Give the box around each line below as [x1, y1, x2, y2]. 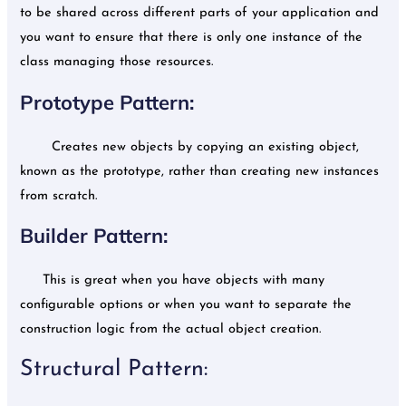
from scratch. [20, 188, 98, 203]
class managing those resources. [20, 55, 214, 70]
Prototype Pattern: [20, 89, 200, 114]
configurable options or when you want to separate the [20, 298, 353, 313]
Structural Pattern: [20, 357, 208, 381]
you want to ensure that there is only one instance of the [20, 31, 363, 45]
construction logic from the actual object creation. [20, 323, 326, 337]
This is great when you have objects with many [20, 274, 325, 288]
